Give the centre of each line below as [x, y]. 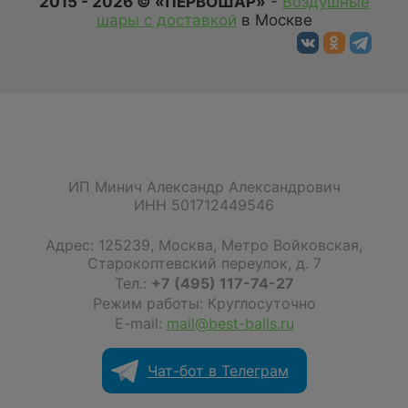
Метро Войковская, [292, 245]
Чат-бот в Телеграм [218, 371]
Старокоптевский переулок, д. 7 [204, 263]
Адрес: [72, 245]
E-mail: [140, 323]
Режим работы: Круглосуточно [204, 303]
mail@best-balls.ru [230, 323]
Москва [186, 245]
